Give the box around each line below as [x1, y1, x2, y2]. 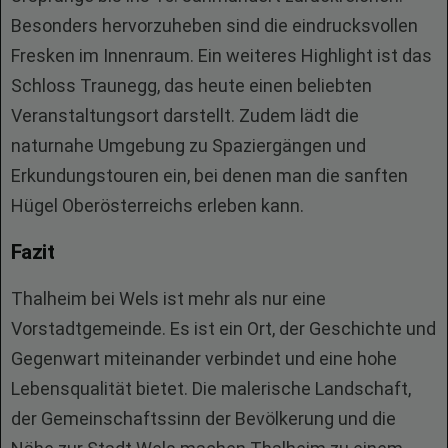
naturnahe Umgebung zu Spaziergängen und [11, 135, 366, 156]
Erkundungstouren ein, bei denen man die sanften [11, 165, 408, 186]
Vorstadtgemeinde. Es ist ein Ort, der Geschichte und [11, 318, 436, 339]
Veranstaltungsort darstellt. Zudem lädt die [11, 105, 359, 126]
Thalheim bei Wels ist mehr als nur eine [11, 288, 326, 309]
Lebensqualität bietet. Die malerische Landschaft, [11, 378, 411, 399]
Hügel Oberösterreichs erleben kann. [11, 195, 304, 216]
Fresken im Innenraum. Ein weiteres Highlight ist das [11, 45, 432, 66]
